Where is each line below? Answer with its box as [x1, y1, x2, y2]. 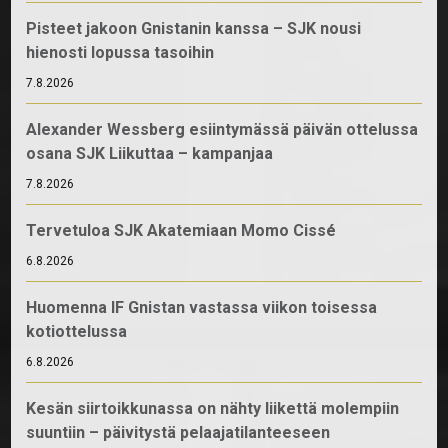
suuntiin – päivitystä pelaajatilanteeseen [26, 422, 331, 442]
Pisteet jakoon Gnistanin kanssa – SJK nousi [26, 18, 362, 38]
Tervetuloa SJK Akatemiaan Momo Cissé [26, 220, 337, 240]
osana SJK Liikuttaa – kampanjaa [26, 143, 274, 163]
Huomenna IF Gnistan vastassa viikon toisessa [26, 297, 378, 317]
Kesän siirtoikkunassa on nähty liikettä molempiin [26, 398, 400, 418]
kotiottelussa [26, 321, 128, 341]
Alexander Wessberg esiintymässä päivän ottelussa [26, 119, 419, 139]
